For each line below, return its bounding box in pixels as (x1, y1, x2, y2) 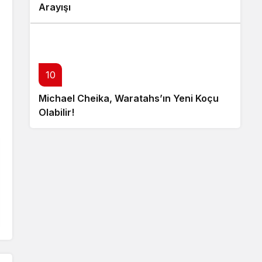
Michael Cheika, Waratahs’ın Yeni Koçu (39, 92, 219, 104)
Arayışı (39, 1, 71, 13)
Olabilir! (39, 106, 74, 118)
